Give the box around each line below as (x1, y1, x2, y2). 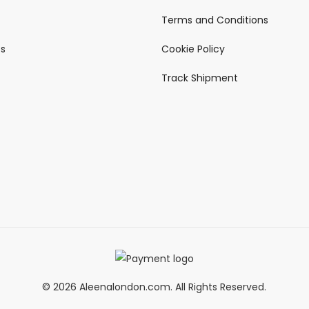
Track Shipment (161, 71, 238, 86)
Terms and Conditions (161, 13, 268, 28)
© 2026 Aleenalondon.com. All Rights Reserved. (42, 279, 267, 294)
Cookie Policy (161, 42, 225, 57)
